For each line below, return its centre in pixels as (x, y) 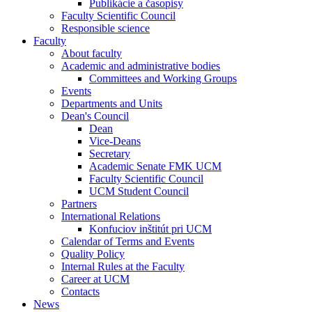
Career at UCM (95, 279)
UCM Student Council (139, 191)
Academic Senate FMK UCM (155, 166)
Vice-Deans (115, 141)
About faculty (92, 53)
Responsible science (106, 28)
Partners (79, 204)
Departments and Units (112, 103)
